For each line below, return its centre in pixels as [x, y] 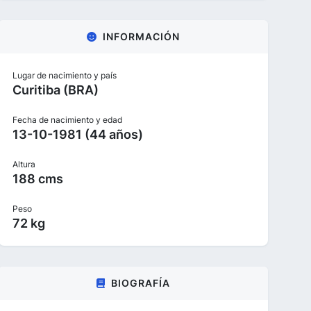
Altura [24, 164]
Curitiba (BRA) [56, 90]
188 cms [38, 179]
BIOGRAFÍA [141, 283]
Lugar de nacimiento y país [65, 75]
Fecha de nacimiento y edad [67, 120]
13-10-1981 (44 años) [78, 134]
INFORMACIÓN [141, 36]
